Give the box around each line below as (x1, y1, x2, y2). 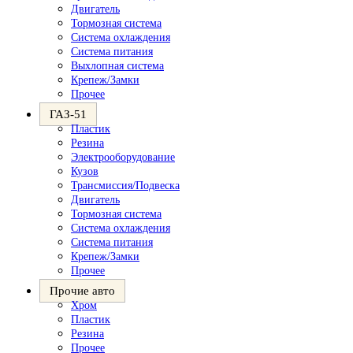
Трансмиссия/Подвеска (71, 180, 180, 191)
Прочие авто (50, 284, 115, 297)
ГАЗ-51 (50, 108, 87, 121)
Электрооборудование (71, 151, 175, 163)
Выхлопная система (71, 60, 164, 72)
